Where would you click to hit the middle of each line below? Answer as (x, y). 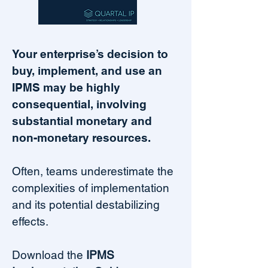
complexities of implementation (91, 188)
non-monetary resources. (81, 138)
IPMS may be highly (66, 87)
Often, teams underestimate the (93, 171)
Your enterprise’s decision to (90, 54)
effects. (30, 221)
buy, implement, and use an (87, 71)
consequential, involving (79, 104)
